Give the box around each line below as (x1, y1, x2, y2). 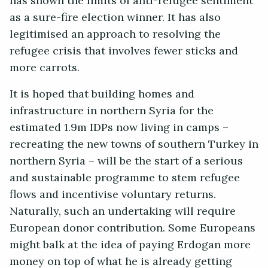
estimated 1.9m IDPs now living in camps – (10, 117, 229, 138)
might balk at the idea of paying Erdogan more (10, 234, 251, 255)
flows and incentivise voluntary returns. (10, 184, 216, 205)
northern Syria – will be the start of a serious (10, 151, 243, 172)
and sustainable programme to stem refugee (10, 167, 240, 188)
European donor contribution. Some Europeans (10, 218, 255, 239)
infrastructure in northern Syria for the (10, 100, 214, 121)
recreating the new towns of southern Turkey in (10, 134, 258, 155)
